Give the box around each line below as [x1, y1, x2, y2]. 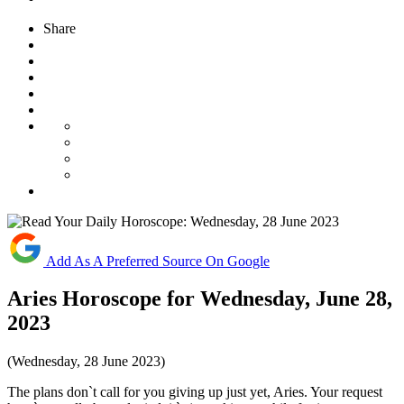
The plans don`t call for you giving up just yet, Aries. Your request [7, 384, 382, 400]
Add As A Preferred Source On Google [46, 252, 270, 269]
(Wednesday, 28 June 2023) [7, 353, 165, 370]
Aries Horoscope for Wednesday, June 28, [7, 287, 392, 311]
